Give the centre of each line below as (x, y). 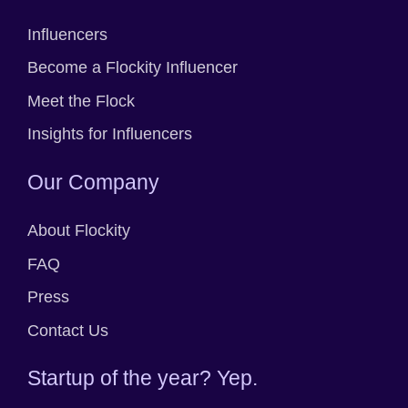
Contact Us (68, 330)
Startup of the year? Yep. (143, 378)
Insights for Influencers (110, 134)
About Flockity (79, 231)
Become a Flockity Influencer (133, 68)
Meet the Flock (81, 101)
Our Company (93, 182)
